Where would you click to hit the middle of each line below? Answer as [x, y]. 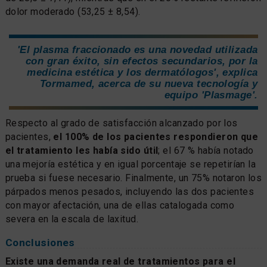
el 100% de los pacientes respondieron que [156, 136]
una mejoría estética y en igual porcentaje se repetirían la [131, 164]
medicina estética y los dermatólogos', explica [142, 72]
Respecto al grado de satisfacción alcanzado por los [121, 123]
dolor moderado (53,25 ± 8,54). [73, 12]
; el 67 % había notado [206, 150]
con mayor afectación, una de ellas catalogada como [120, 205]
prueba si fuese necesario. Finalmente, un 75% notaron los [133, 178]
